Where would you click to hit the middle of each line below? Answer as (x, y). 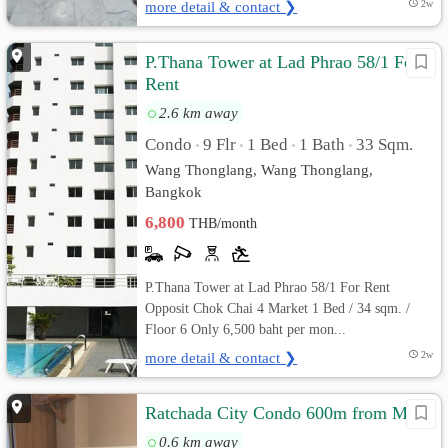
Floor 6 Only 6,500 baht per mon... (246, 329)
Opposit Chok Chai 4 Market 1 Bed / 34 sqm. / (278, 308)
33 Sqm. (385, 144)
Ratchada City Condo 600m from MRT (288, 413)
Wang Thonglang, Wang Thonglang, (259, 169)
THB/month (223, 223)
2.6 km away (199, 112)
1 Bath (322, 144)
